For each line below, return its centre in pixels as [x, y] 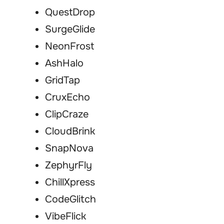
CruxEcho [67, 97]
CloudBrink [70, 131]
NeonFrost [69, 46]
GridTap [62, 80]
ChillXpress [70, 182]
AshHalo [64, 63]
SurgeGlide [70, 29]
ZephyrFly [68, 165]
